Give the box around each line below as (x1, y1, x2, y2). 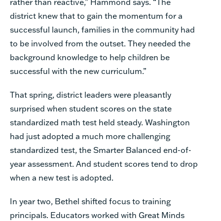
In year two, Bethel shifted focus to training (10, 195, 171, 206)
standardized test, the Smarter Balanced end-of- (10, 144, 191, 155)
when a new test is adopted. (10, 172, 113, 183)
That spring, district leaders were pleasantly (10, 89, 171, 100)
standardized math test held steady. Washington (10, 116, 190, 127)
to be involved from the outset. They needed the (10, 37, 190, 48)
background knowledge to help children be (10, 51, 170, 62)
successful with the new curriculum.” (10, 65, 147, 76)
